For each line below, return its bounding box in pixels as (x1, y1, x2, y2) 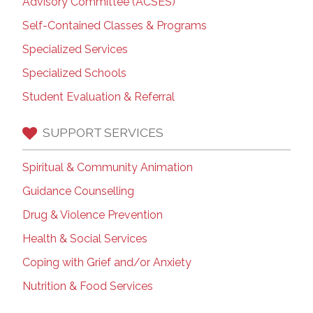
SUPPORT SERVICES (43, 125, 163, 140)
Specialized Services (22, 42, 128, 56)
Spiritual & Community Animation (22, 160, 193, 174)
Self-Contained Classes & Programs (22, 18, 207, 32)
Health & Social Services (22, 231, 147, 245)
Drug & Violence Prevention (22, 208, 163, 221)
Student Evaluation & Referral (22, 89, 175, 103)
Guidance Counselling (22, 184, 134, 198)
